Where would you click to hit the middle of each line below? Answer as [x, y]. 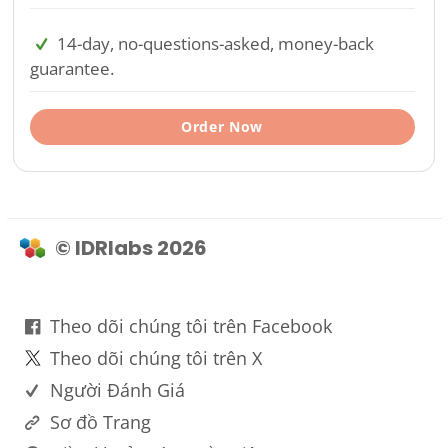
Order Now [222, 127]
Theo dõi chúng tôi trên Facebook [190, 326]
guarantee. [71, 69]
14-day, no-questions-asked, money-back [214, 44]
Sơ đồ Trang [100, 422]
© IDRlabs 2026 [130, 248]
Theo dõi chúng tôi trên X [155, 358]
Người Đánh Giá [117, 390]
